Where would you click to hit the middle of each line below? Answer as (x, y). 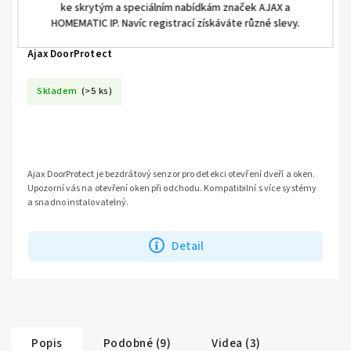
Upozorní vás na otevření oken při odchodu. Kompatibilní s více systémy (172, 188)
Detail (188, 246)
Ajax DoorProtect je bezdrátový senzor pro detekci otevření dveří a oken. (172, 174)
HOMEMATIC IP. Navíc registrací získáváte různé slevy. (175, 24)
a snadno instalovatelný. (78, 202)
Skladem (57, 91)
